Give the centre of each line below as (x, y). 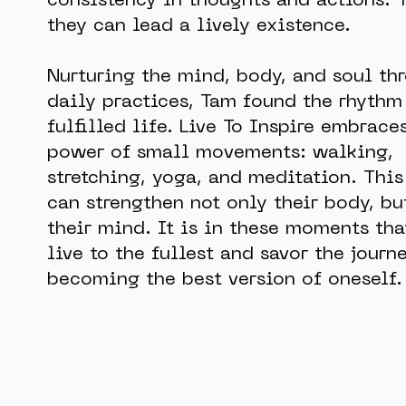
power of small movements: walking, (220, 153)
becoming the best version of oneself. (224, 280)
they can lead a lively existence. (198, 26)
